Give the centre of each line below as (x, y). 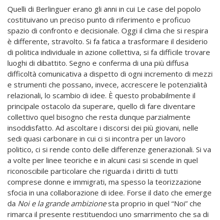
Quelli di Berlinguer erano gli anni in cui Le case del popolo (104, 9)
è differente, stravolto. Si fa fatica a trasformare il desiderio (108, 41)
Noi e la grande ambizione (61, 203)
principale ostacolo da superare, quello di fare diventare (101, 106)
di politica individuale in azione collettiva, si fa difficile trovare (109, 52)
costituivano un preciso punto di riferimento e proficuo (99, 19)
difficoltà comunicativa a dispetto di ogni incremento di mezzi (110, 73)
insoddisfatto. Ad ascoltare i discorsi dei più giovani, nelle (103, 127)
